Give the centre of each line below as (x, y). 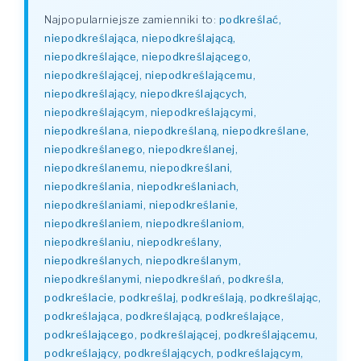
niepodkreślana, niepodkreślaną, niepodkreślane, (177, 131)
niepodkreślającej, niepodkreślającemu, (150, 75)
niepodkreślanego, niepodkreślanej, (141, 149)
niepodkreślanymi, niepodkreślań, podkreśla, (164, 279)
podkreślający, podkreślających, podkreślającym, (174, 353)
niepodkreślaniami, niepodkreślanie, (141, 205)
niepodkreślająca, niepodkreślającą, (140, 38)
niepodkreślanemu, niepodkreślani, (139, 168)
